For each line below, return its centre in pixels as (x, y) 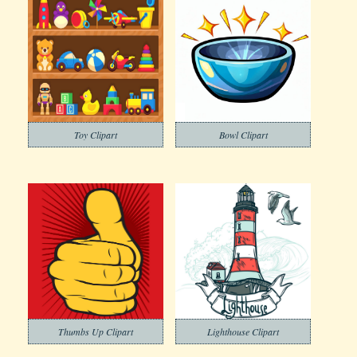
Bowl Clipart (243, 135)
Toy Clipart (96, 135)
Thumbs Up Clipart (96, 331)
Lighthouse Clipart (243, 331)
